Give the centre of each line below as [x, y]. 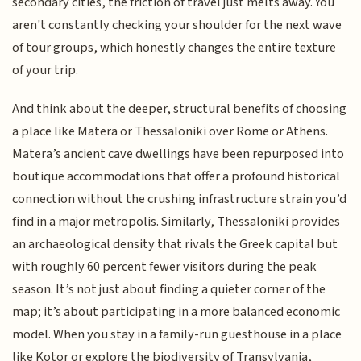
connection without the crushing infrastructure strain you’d [180, 199]
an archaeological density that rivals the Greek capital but [175, 245]
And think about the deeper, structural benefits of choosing [180, 109]
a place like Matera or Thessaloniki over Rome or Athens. [170, 132]
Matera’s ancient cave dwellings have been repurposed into [178, 154]
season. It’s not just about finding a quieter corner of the [169, 290]
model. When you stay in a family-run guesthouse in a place [177, 335]
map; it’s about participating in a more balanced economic [176, 312]
